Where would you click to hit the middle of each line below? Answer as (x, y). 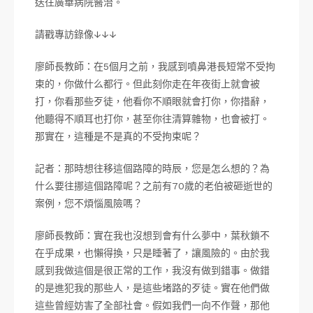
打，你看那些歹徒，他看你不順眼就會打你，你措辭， (152, 101)
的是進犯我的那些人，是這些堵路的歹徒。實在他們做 (152, 288)
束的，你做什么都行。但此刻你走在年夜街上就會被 (147, 84)
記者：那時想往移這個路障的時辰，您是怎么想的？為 (152, 168)
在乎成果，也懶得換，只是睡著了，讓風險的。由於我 (152, 253)
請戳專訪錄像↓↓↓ (76, 34)
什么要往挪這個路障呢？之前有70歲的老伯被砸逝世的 (154, 186)
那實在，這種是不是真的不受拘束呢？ (118, 136)
